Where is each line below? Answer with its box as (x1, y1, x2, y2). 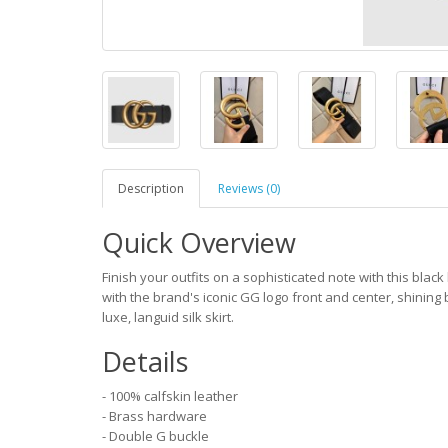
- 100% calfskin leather (102, 387, 238, 406)
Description (118, 180, 184, 198)
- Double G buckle (102, 427, 209, 446)
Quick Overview (102, 224, 296, 262)
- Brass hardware (102, 407, 207, 426)
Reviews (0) (218, 180, 280, 198)
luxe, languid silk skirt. (102, 308, 234, 327)
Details (102, 343, 188, 381)
